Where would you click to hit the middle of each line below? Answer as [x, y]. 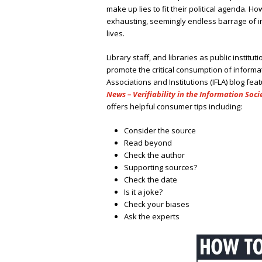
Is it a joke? [143, 192]
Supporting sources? [161, 168]
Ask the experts [152, 217]
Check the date [151, 180]
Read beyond [148, 143]
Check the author [154, 155]
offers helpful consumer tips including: [174, 107]
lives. [116, 34]
